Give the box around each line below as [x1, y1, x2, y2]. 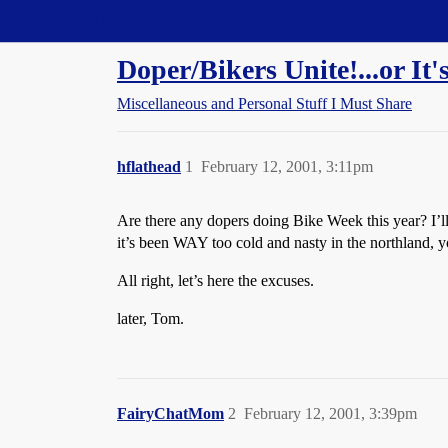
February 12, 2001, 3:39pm [244, 405, 417, 422]
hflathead [117, 158, 181, 175]
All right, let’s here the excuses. [117, 272, 314, 289]
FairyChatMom [117, 405, 224, 422]
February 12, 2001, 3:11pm [201, 158, 373, 175]
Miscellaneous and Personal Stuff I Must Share [117, 95, 412, 112]
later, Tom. [117, 310, 184, 327]
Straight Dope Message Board [10, 12, 200, 29]
